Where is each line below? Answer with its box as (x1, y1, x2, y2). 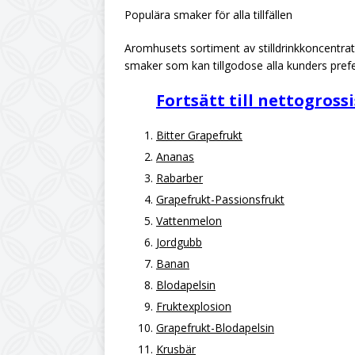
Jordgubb (156, 235, 202, 250)
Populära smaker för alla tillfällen (124, 7, 292, 22)
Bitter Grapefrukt (156, 128, 242, 143)
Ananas (156, 149, 194, 164)
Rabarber (156, 170, 203, 185)
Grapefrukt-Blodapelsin (156, 320, 274, 335)
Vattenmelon (156, 213, 222, 228)
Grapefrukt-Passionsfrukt (156, 192, 284, 207)
